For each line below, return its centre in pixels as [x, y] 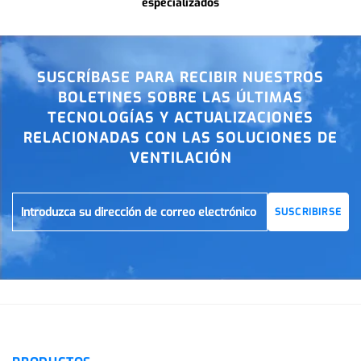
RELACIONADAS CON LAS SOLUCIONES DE [180, 138]
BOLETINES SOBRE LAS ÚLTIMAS [180, 98]
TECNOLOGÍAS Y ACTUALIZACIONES [180, 118]
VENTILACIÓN [180, 158]
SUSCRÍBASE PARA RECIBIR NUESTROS [180, 78]
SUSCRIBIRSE [308, 212]
